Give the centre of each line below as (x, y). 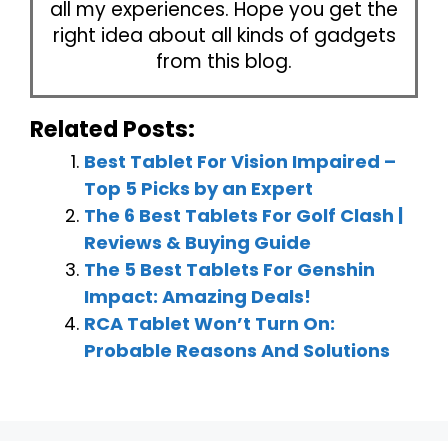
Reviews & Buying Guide (197, 243)
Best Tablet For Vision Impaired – (240, 162)
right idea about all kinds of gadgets (224, 36)
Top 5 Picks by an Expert (198, 189)
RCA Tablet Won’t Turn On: (209, 324)
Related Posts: (112, 129)
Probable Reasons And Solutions (237, 351)
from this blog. (224, 62)
